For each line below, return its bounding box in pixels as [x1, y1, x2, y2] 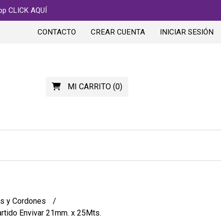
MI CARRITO [67, 81, 111, 91]
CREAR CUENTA [91, 28, 145, 37]
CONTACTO [37, 28, 76, 37]
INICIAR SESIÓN [160, 28, 214, 37]
